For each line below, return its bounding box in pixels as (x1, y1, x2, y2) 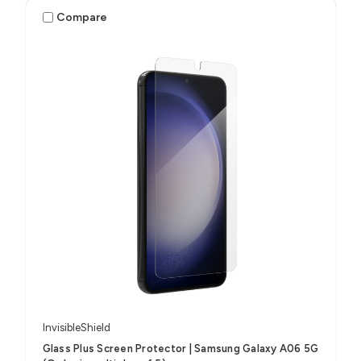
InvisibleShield (42, 322, 110, 334)
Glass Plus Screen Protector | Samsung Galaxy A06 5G (42, 342, 319, 355)
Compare (56, 10, 108, 24)
